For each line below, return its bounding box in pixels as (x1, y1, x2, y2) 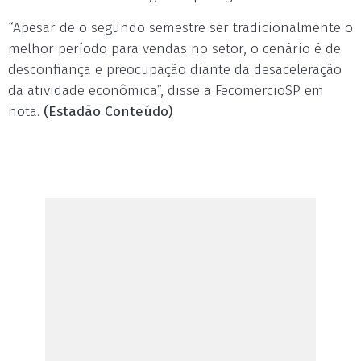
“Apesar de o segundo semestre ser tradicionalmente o (8, 19, 353, 36)
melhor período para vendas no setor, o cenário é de (8, 40, 341, 57)
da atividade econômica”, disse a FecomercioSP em (8, 82, 324, 99)
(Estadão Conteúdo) (44, 103, 172, 120)
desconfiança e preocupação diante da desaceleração (8, 61, 342, 78)
